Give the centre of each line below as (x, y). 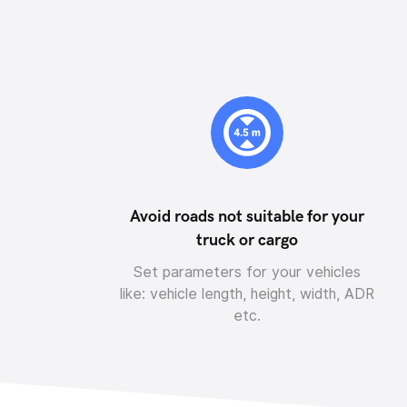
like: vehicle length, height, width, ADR (247, 294)
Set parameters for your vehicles (247, 272)
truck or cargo (247, 240)
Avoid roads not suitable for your (247, 217)
